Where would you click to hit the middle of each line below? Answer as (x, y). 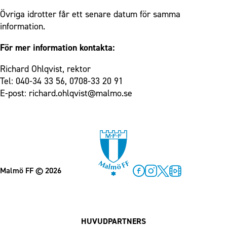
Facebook (148, 182)
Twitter (168, 182)
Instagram (161, 182)
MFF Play (184, 182)
